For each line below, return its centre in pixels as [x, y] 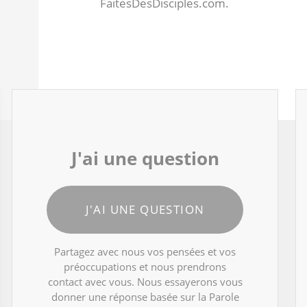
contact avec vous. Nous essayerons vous [145, 282]
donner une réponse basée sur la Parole [145, 297]
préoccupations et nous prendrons [145, 267]
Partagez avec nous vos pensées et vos [145, 252]
